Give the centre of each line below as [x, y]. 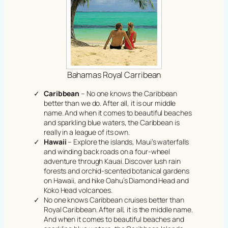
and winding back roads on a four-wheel [107, 152]
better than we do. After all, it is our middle [110, 103]
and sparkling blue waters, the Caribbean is [112, 123]
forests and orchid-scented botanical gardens [117, 171]
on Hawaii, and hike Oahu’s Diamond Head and [116, 181]
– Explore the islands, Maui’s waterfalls [128, 142]
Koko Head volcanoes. [78, 190]
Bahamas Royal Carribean [114, 75]
